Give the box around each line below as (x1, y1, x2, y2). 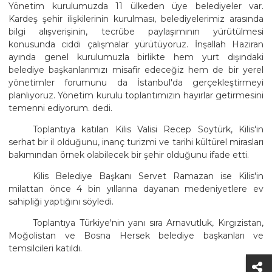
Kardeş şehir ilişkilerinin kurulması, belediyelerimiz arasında (8, 13, 263, 24)
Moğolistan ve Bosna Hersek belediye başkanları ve (8, 229, 263, 241)
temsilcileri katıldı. (8, 242, 82, 254)
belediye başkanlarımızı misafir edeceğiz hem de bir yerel (8, 64, 263, 75)
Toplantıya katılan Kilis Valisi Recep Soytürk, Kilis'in (33, 123, 263, 135)
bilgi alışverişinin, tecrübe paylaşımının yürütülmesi (8, 25, 263, 37)
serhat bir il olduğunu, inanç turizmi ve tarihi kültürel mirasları (8, 136, 263, 148)
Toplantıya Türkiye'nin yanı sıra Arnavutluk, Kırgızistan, (33, 217, 263, 228)
